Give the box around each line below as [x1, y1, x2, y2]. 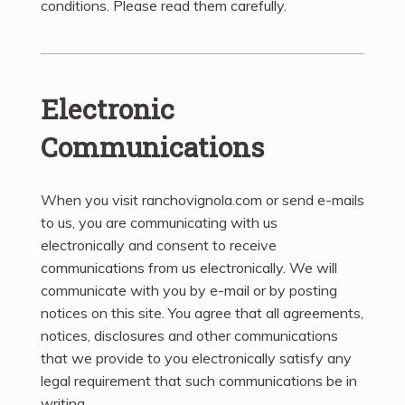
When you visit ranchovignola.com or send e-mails [41, 191, 364, 210]
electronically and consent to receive [41, 236, 277, 255]
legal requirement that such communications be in [41, 372, 357, 391]
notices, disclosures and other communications [41, 326, 338, 345]
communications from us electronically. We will [41, 259, 337, 278]
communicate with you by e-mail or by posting [41, 281, 337, 300]
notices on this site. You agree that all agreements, [41, 304, 363, 323]
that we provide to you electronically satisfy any [41, 349, 352, 368]
